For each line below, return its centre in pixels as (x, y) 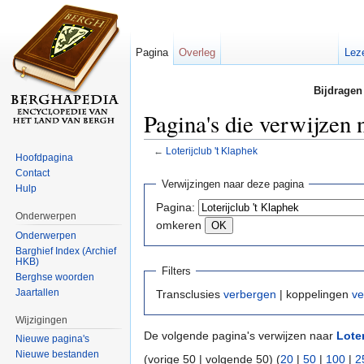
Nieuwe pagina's (53, 339)
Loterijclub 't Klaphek (211, 151)
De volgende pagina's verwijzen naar (240, 336)
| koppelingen (314, 295)
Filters (176, 271)
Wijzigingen (42, 320)
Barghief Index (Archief (66, 251)
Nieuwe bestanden (58, 355)
